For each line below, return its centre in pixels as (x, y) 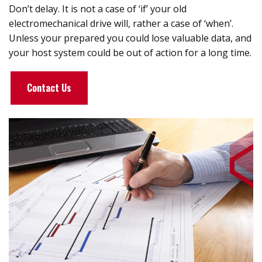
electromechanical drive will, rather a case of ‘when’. (121, 24)
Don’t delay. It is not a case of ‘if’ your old (98, 9)
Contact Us (49, 88)
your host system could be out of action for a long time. (130, 53)
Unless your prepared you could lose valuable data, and (130, 38)
